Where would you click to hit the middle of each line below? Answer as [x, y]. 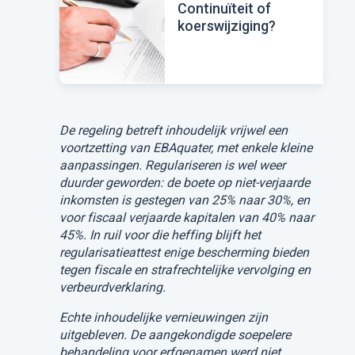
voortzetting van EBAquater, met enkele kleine [185, 147]
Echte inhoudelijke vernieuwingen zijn [163, 317]
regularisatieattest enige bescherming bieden [184, 252]
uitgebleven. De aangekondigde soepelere [175, 334]
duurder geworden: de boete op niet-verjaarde [184, 182]
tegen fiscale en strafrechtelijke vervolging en [185, 269]
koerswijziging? [226, 25]
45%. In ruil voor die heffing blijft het [160, 235]
